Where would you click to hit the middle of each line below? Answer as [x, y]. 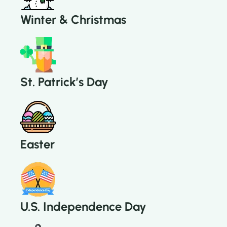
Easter [37, 144]
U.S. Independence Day [83, 207]
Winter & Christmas [73, 20]
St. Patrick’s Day [64, 82]
